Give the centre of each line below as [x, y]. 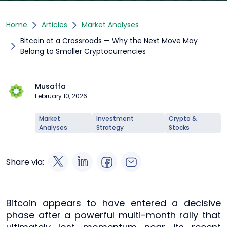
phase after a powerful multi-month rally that [113, 215]
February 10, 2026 [61, 96]
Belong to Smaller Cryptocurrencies [83, 51]
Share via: [25, 162]
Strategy [110, 127]
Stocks [179, 127]
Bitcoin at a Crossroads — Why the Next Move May [109, 41]
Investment [115, 118]
